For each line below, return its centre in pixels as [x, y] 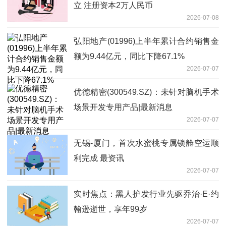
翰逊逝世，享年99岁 [110, 209]
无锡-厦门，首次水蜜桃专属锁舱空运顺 [146, 143]
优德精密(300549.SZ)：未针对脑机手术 [146, 92]
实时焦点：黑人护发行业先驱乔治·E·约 [146, 194]
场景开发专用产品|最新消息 [123, 107]
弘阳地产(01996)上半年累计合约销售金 [146, 41]
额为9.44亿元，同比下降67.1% [129, 56]
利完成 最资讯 [99, 158]
